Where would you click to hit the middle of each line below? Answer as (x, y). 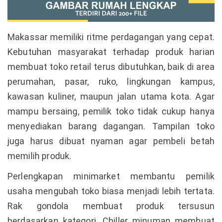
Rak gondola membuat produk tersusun (111, 206)
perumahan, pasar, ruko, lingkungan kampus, (111, 81)
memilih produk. (40, 156)
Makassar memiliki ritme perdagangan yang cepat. (111, 37)
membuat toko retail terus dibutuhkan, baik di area (111, 66)
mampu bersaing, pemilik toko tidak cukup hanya (111, 111)
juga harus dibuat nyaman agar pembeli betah (111, 141)
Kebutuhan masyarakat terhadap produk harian (111, 52)
